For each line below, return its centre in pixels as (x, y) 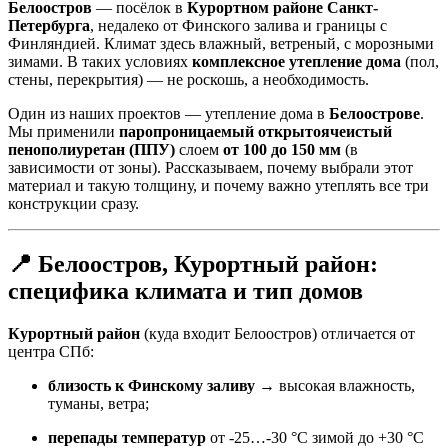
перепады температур (127, 437)
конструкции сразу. (73, 203)
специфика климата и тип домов (185, 290)
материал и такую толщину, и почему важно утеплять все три (218, 185)
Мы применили (63, 131)
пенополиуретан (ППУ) (91, 149)
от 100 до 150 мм (282, 149)
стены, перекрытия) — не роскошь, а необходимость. (188, 79)
